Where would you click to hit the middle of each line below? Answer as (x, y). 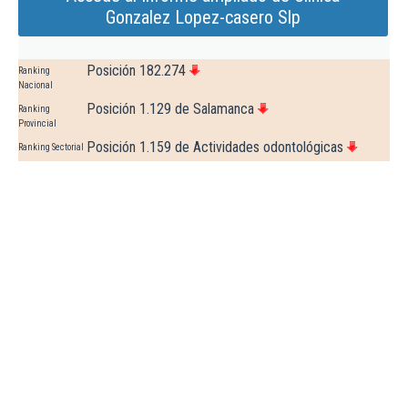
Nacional (36, 86)
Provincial (37, 124)
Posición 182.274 (136, 71)
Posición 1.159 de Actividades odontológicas (215, 148)
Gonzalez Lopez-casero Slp (203, 18)
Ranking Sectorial (51, 148)
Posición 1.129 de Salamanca (170, 109)
